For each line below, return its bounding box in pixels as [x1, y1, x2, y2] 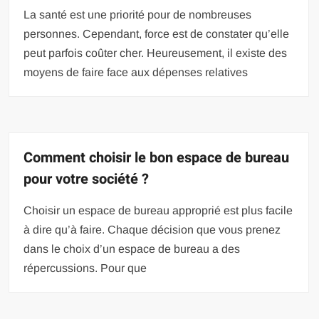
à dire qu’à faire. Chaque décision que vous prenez [23, 223, 281, 236]
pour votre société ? [23, 168, 150, 189]
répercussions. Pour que [23, 261, 147, 274]
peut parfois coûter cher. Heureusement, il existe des [23, 46, 288, 59]
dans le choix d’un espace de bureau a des [23, 242, 241, 255]
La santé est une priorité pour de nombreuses [23, 8, 252, 21]
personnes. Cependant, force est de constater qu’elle [23, 27, 290, 40]
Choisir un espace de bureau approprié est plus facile [23, 204, 293, 216]
